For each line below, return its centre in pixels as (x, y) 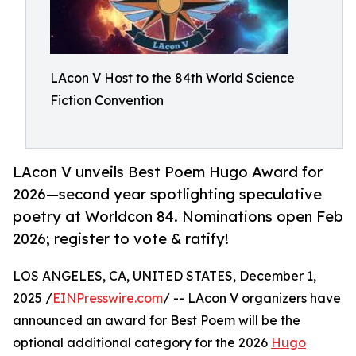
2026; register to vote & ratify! (121, 239)
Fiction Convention (107, 100)
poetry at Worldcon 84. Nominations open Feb (178, 217)
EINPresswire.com (108, 298)
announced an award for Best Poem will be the (157, 321)
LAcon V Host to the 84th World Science (172, 78)
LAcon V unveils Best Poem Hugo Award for (168, 172)
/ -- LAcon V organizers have (252, 298)
